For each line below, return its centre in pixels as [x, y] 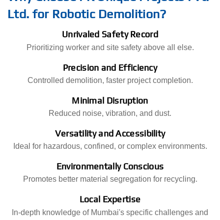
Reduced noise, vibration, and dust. [110, 113]
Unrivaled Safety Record [110, 34]
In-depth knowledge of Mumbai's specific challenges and [110, 212]
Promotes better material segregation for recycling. [110, 179]
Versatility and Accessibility [110, 133]
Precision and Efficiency [110, 67]
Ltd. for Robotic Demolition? [87, 14]
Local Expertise [110, 199]
